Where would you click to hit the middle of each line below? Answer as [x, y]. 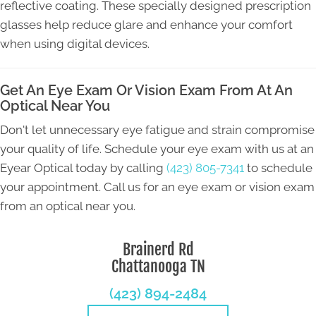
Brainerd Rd [158, 250]
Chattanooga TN [158, 267]
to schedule [278, 168]
